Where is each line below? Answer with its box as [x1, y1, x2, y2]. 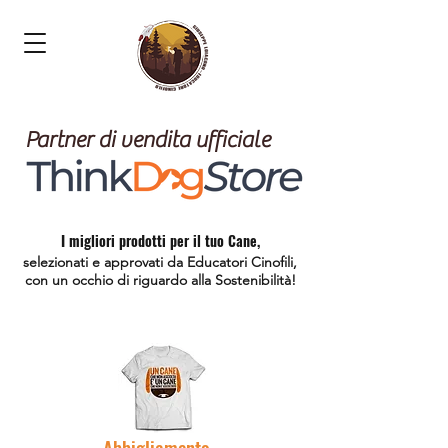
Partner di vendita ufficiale [25, 127, 270, 153]
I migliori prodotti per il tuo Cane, [60, 230, 260, 251]
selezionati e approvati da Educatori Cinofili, [23, 253, 297, 271]
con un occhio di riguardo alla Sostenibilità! [24, 271, 296, 289]
